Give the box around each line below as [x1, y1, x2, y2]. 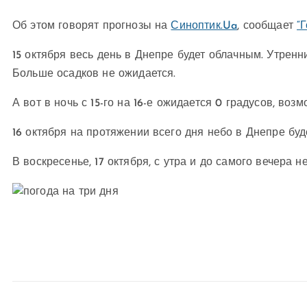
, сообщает [237, 21, 297, 32]
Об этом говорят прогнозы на [12, 21, 171, 32]
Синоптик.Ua [171, 21, 238, 32]
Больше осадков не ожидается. [12, 69, 176, 79]
